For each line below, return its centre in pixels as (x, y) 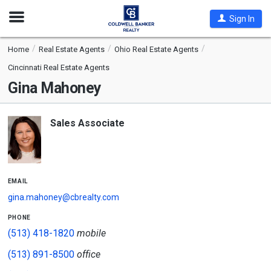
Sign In (242, 18)
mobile (91, 233)
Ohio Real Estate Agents (156, 49)
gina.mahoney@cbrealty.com (63, 197)
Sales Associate (87, 123)
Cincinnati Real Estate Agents (58, 67)
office (88, 254)
